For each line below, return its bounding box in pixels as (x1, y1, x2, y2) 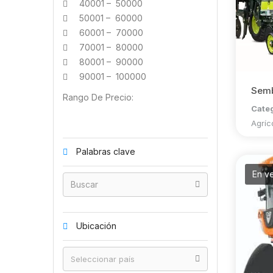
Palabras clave (74, 146, 135, 157)
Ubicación (74, 221, 116, 231)
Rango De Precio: (63, 92, 133, 102)
